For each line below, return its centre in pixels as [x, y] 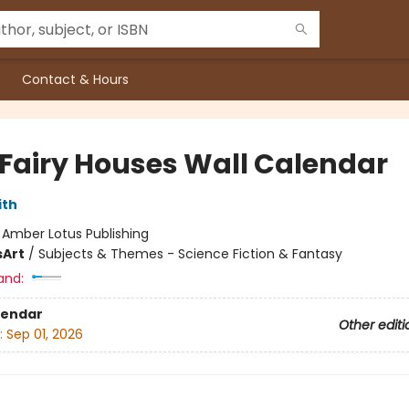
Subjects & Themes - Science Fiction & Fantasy [190, 254]
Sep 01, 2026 [44, 335]
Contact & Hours [75, 79]
